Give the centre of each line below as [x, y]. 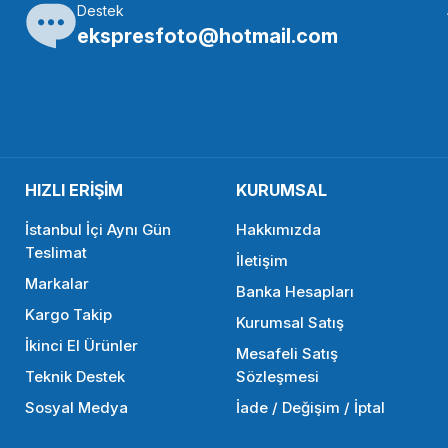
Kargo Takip [69, 314]
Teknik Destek [75, 376]
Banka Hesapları [294, 291]
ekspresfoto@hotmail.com [208, 35]
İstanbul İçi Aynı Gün [98, 229]
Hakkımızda [278, 229]
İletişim [261, 260]
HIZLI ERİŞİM [74, 189]
